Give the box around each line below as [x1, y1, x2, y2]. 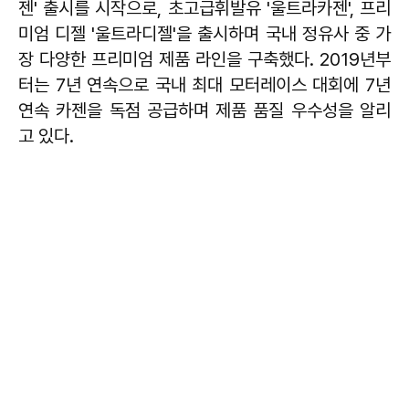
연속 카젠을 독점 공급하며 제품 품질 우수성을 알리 [18, 99, 391, 121]
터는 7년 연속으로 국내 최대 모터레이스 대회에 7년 [18, 73, 391, 96]
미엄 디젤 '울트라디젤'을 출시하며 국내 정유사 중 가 [18, 22, 391, 45]
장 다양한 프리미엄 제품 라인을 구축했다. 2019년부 [18, 47, 391, 70]
